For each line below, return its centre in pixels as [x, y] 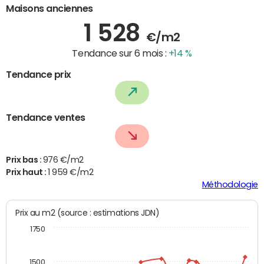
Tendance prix [39, 74]
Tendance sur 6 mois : [120, 53]
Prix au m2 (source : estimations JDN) [108, 213]
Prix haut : [27, 172]
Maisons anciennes [49, 8]
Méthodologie [230, 185]
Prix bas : [24, 160]
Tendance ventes [46, 118]
